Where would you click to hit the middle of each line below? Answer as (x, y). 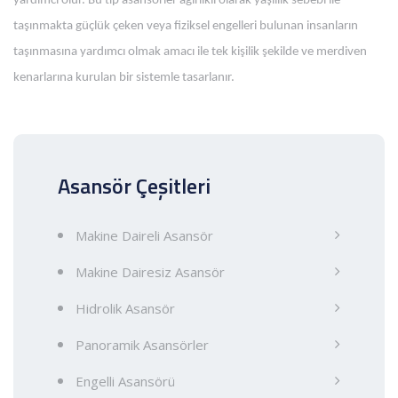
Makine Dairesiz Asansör (150, 272)
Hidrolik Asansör (125, 308)
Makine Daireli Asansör (144, 235)
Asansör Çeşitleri (134, 186)
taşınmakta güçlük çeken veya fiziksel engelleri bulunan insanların (186, 26)
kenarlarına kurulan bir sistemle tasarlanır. (124, 78)
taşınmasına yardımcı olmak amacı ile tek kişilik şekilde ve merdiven (190, 52)
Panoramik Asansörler (142, 345)
